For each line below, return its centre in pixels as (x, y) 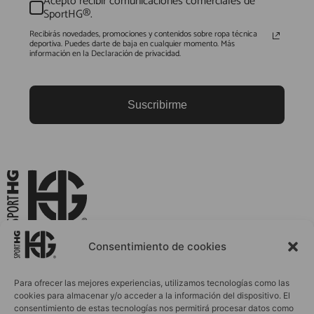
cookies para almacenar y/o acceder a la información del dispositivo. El (152, 295)
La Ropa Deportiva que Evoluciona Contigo (147, 233)
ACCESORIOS (188, 298)
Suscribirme (157, 104)
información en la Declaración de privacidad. (105, 53)
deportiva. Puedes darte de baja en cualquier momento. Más (132, 43)
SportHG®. (68, 14)
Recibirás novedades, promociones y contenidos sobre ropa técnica (143, 34)
